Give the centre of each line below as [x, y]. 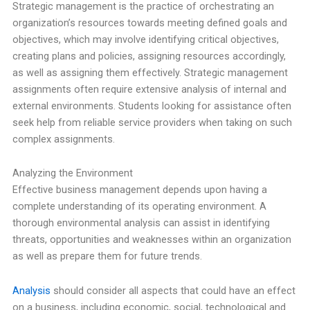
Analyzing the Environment [72, 173]
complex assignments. [63, 139]
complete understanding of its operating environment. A [139, 207]
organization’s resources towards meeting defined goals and [149, 22]
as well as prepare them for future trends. [107, 256]
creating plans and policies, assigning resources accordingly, [149, 56]
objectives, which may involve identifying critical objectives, [145, 39]
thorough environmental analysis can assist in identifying [141, 223]
